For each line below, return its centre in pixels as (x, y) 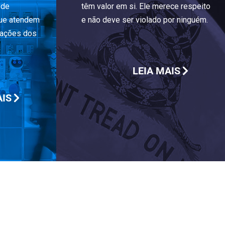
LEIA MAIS (156, 71)
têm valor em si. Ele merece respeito (146, 6)
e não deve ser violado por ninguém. (145, 20)
